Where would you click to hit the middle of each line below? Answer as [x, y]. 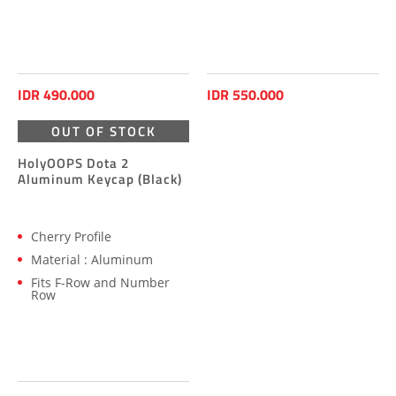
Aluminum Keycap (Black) [100, 179]
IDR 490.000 [56, 94]
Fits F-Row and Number [100, 282]
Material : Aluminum [92, 259]
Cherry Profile [71, 236]
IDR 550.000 [245, 94]
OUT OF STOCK [103, 131]
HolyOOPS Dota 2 [73, 163]
